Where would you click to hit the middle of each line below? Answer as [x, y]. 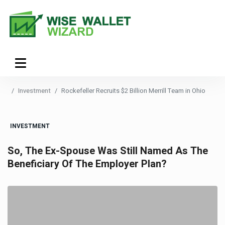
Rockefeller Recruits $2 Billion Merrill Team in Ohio [133, 91]
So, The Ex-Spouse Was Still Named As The [108, 151]
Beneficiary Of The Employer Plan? [87, 164]
